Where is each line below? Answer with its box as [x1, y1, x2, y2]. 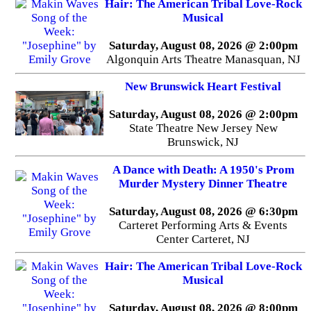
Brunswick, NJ [167, 135, 239, 149]
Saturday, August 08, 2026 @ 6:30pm [108, 204, 298, 218]
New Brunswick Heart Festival [125, 80, 282, 94]
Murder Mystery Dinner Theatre [119, 176, 288, 190]
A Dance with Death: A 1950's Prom [112, 162, 294, 176]
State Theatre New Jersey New [128, 121, 278, 135]
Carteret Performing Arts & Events [119, 218, 288, 232]
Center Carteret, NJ [156, 232, 251, 246]
